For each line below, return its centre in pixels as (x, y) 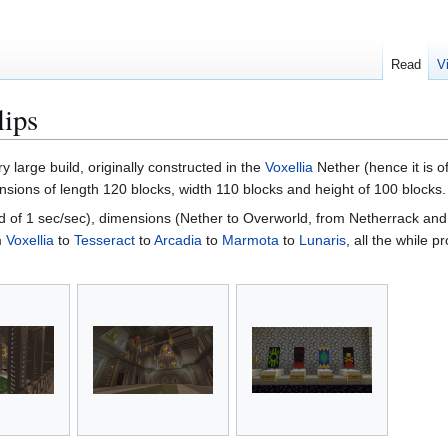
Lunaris (322, 240)
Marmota (250, 240)
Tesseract (104, 240)
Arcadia (178, 240)
